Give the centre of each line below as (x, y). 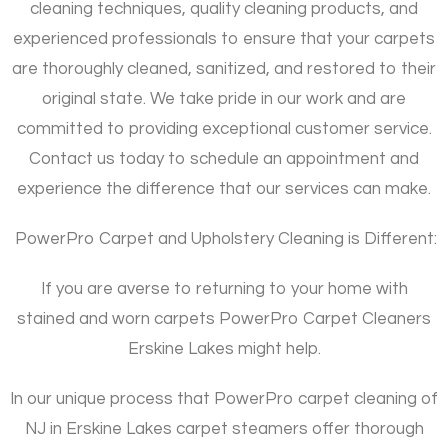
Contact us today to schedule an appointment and (224, 158)
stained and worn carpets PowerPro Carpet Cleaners (224, 318)
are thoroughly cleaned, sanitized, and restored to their (224, 68)
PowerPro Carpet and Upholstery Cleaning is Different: (224, 238)
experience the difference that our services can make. (224, 188)
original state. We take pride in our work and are (224, 98)
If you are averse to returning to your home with (224, 288)
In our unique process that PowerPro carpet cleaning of (224, 398)
